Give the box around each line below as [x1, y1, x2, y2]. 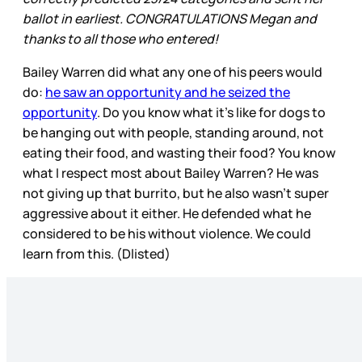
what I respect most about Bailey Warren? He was [23, 164, 318, 183]
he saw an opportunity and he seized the [45, 83, 290, 102]
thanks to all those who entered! [23, 30, 221, 48]
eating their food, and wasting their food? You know [23, 144, 335, 162]
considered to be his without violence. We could [23, 225, 311, 243]
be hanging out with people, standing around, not [23, 124, 324, 142]
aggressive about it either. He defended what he [23, 204, 311, 223]
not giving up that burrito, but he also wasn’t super [23, 184, 329, 203]
